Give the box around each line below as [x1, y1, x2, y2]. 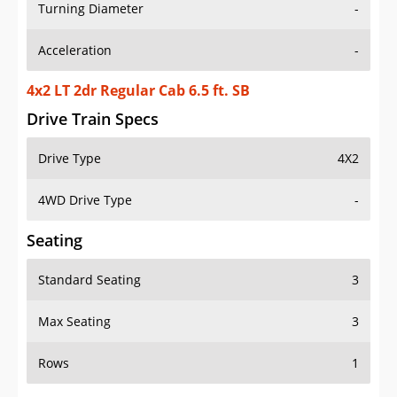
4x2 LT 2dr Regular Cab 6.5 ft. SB [27, 81, 250, 101]
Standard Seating [38, 271, 141, 289]
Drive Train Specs [27, 108, 159, 130]
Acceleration [38, 42, 112, 59]
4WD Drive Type [38, 191, 132, 209]
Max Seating [38, 313, 111, 331]
